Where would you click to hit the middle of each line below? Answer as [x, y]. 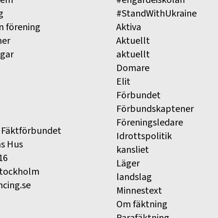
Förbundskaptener [155, 109]
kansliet [133, 150]
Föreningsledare [150, 123]
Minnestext [139, 191]
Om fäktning [142, 205]
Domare [133, 68]
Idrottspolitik [144, 136]
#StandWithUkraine [156, 14]
